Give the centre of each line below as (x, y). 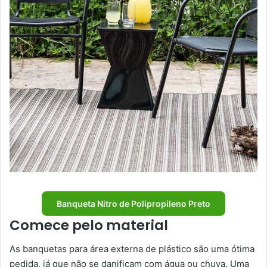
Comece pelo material (89, 225)
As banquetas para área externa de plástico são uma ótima (132, 249)
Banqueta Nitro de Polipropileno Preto (133, 203)
